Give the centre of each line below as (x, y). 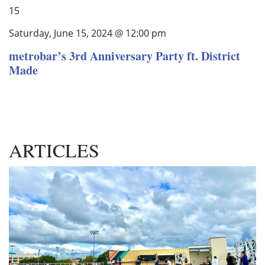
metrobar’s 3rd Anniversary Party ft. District (125, 56)
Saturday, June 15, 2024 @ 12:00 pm (88, 33)
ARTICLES (54, 150)
